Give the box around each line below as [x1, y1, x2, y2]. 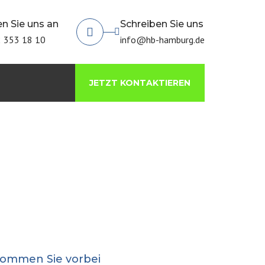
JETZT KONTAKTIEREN [89, 77, 190, 88]
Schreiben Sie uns [120, 18, 203, 30]
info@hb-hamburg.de [120, 34, 205, 46]
